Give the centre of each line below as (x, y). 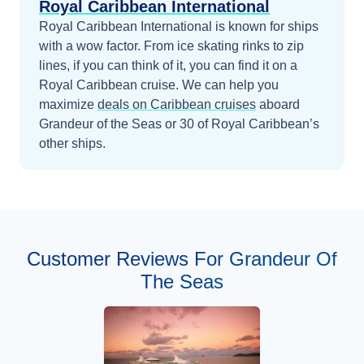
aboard (279, 104)
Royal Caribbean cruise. (110, 84)
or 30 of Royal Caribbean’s (240, 123)
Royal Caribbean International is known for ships (179, 26)
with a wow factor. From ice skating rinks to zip (171, 45)
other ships (71, 143)
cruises (235, 104)
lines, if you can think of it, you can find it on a (168, 65)
